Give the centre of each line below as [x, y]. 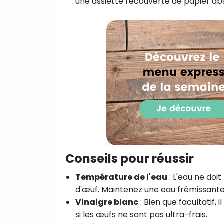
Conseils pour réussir [130, 158]
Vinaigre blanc [107, 202]
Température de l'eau [121, 177]
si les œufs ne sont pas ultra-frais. [141, 214]
